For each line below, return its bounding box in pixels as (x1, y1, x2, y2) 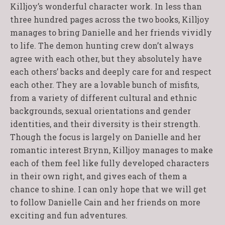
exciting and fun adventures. (10, 210, 132, 220)
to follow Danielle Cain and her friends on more (10, 197, 200, 207)
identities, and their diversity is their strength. (10, 119, 200, 129)
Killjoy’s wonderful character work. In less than (10, 1, 202, 12)
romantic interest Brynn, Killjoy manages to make (10, 145, 213, 155)
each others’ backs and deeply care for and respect (10, 66, 211, 77)
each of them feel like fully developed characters (10, 158, 209, 168)
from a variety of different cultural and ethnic (10, 92, 197, 103)
